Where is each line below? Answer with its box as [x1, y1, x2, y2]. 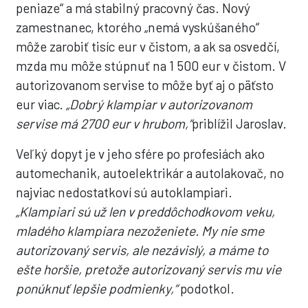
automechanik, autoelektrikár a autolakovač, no [16, 165, 285, 181]
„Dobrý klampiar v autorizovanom [66, 96, 253, 112]
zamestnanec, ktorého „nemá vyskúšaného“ [16, 19, 260, 35]
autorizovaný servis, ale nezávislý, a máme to [16, 242, 269, 258]
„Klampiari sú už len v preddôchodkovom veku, [16, 203, 276, 219]
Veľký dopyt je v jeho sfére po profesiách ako [16, 146, 265, 162]
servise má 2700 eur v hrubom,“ [16, 115, 192, 131]
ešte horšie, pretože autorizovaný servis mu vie [16, 261, 282, 277]
